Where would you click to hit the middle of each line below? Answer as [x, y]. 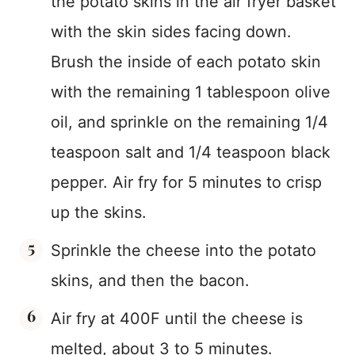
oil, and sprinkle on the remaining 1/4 [189, 122]
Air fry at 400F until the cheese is [177, 318]
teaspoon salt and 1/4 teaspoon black [191, 152]
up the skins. [99, 212]
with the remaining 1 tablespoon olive [191, 92]
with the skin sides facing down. [171, 31]
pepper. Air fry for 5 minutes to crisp [186, 182]
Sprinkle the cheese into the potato [183, 250]
